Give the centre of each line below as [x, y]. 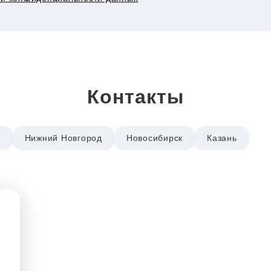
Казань [222, 138]
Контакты [135, 97]
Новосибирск [154, 138]
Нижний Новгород [63, 138]
